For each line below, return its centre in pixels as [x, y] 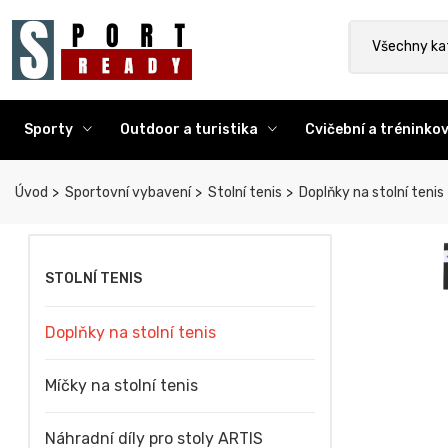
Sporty [50, 129]
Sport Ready [237, 30]
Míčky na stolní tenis [121, 385]
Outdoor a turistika [190, 129]
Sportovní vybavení [126, 192]
